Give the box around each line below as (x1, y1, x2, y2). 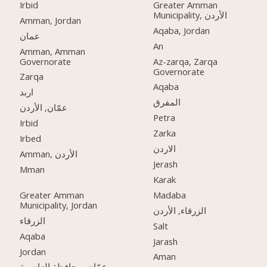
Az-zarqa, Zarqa (153, 55, 218, 67)
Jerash (153, 157, 178, 170)
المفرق (153, 96, 181, 108)
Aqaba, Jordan (153, 24, 210, 36)
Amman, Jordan (20, 14, 82, 26)
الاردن (153, 142, 176, 155)
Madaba (153, 188, 187, 201)
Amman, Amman (20, 45, 86, 57)
